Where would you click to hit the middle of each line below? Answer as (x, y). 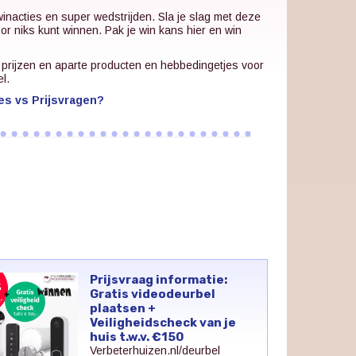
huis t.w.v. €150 (137, 337)
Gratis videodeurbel (153, 294)
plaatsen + (123, 308)
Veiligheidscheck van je (163, 322)
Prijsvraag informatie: (159, 279)
